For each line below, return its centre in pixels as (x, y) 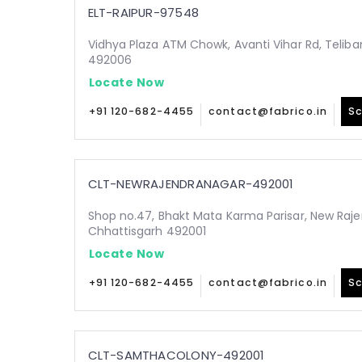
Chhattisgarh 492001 (147, 231)
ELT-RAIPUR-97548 (143, 13)
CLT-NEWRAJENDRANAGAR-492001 (191, 184)
